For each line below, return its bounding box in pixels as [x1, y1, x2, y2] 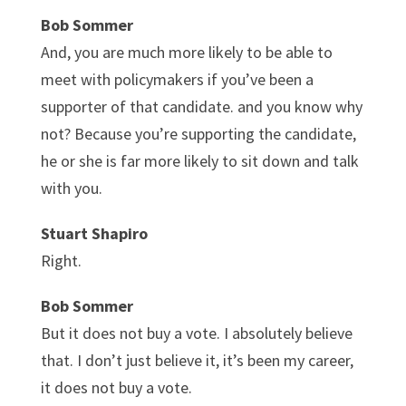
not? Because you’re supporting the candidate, [40, 122, 356, 144]
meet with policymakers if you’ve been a [40, 68, 314, 90]
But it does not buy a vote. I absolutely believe [40, 322, 353, 343]
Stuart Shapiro [40, 222, 148, 244]
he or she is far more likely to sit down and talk [40, 150, 359, 171]
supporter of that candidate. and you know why [40, 95, 362, 117]
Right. [40, 249, 82, 271]
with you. [40, 177, 102, 198]
